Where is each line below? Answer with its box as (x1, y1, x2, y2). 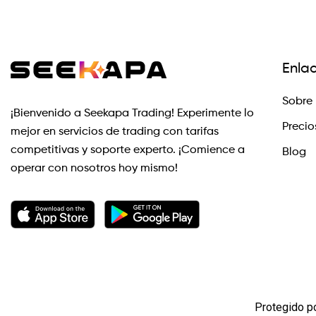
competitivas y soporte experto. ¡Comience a (11, 145, 245, 156)
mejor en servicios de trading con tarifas (11, 126, 219, 138)
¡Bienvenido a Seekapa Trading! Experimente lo (11, 108, 254, 119)
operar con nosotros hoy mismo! (11, 163, 178, 174)
